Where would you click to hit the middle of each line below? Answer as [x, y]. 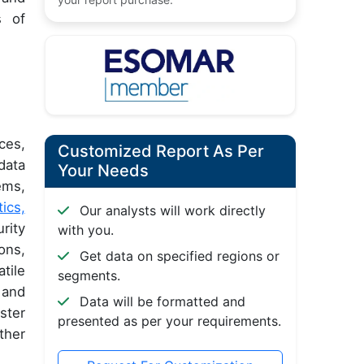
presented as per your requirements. [169, 321]
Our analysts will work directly [170, 211]
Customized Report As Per [160, 152]
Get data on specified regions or [177, 256]
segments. [89, 276]
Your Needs [103, 171]
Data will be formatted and [160, 302]
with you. [85, 230]
